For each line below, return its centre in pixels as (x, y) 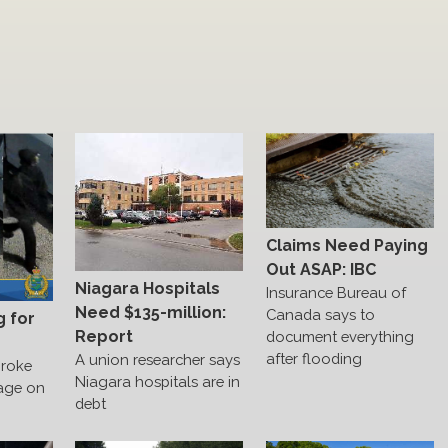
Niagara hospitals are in (158, 382)
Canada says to (320, 314)
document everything (339, 336)
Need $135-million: (151, 313)
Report (104, 337)
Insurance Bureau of (335, 292)
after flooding (313, 358)
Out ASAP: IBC (320, 269)
